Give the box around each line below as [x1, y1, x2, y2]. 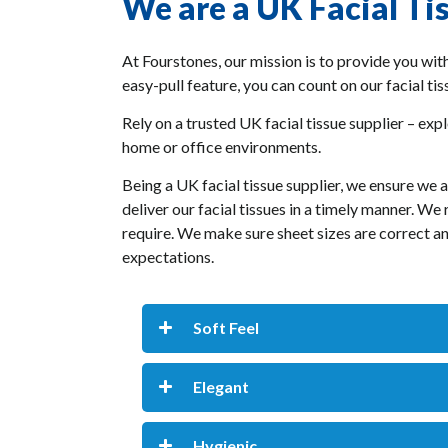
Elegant [193, 377, 249, 397]
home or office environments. [122, 137, 321, 157]
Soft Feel [193, 318, 259, 338]
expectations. [122, 247, 214, 267]
